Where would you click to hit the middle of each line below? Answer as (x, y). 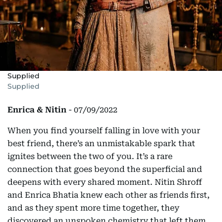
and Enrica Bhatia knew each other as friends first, (109, 195)
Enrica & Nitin (37, 110)
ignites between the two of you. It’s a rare (90, 156)
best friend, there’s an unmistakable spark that (101, 143)
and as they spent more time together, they (93, 208)
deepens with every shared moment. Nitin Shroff (105, 182)
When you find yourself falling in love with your (104, 131)
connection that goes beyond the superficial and (105, 169)
